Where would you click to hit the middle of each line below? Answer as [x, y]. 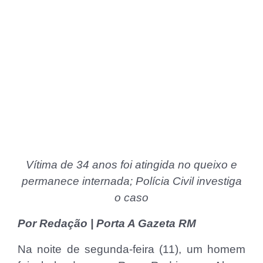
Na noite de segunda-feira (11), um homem [131, 249]
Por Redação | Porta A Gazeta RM [107, 223]
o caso [131, 197]
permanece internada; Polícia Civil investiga [131, 181]
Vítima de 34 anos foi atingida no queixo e [131, 164]
